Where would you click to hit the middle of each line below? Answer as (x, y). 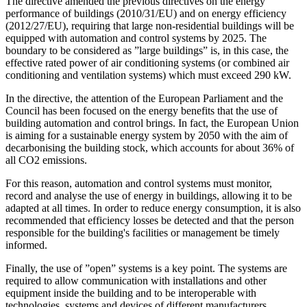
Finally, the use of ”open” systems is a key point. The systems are (146, 268)
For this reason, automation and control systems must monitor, (139, 183)
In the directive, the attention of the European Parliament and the (144, 98)
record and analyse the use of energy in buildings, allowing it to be (149, 195)
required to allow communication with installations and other (136, 280)
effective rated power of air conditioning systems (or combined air (147, 62)
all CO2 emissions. (48, 160)
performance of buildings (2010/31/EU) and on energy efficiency (146, 13)
